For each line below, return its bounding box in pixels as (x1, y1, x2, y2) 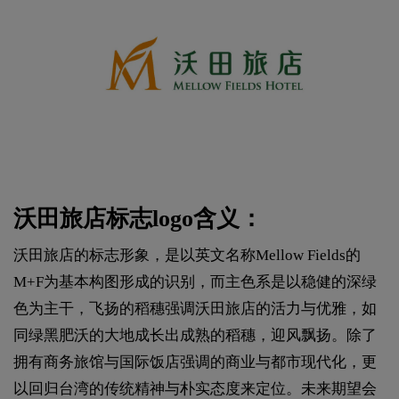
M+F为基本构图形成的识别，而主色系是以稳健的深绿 (13, 273, 377, 290)
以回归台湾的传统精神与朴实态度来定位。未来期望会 (13, 379, 377, 397)
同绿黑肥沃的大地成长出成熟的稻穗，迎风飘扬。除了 (13, 326, 377, 344)
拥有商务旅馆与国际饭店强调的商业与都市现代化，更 (13, 353, 377, 370)
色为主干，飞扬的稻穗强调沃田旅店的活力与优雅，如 (13, 299, 377, 317)
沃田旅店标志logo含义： (13, 205, 263, 232)
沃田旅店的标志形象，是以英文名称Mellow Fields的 (13, 246, 361, 264)
